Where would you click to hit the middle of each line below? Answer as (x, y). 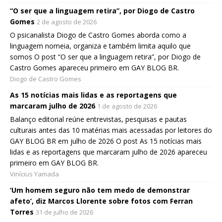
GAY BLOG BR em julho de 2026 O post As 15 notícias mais (106, 141)
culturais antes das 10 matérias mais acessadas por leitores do (111, 130)
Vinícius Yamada (34, 174)
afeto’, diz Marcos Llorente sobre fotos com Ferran (101, 201)
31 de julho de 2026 (64, 212)
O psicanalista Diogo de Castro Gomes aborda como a (98, 35)
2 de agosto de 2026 (67, 22)
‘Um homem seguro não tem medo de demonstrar (100, 190)
